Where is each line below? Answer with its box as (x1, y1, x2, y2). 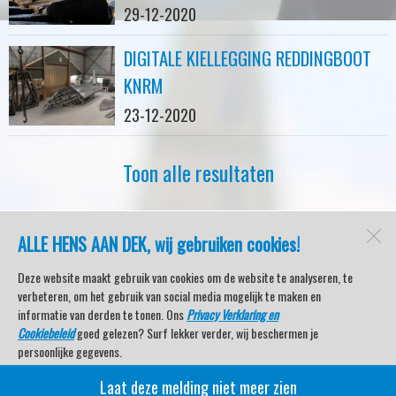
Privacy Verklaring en (187, 305, 278, 324)
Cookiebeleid (18, 324, 74, 342)
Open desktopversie (140, 324, 256, 347)
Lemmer (174, 256, 222, 279)
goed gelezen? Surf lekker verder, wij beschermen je (74, 324, 318, 342)
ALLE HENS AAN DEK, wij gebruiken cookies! (18, 231, 300, 257)
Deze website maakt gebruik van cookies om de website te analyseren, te (18, 268, 353, 286)
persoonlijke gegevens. (18, 342, 122, 361)
